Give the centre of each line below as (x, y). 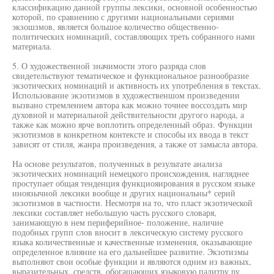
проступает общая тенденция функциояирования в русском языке (134, 183)
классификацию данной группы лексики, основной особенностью (135, 7)
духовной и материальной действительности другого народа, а (128, 115)
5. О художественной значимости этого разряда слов (109, 66)
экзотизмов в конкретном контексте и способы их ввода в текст (130, 134)
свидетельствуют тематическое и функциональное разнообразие (131, 76)
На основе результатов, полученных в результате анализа (117, 164)
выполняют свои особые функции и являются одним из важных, (132, 261)
